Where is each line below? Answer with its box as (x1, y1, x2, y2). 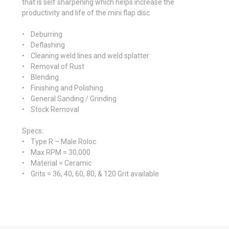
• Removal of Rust (22, 62, 84, 71)
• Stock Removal (22, 105, 79, 113)
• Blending (22, 73, 59, 81)
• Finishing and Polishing (22, 83, 103, 92)
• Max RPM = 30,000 (22, 148, 90, 156)
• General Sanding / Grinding (22, 94, 117, 103)
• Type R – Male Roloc (22, 137, 96, 146)
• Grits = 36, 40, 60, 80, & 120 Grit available (22, 169, 159, 178)
